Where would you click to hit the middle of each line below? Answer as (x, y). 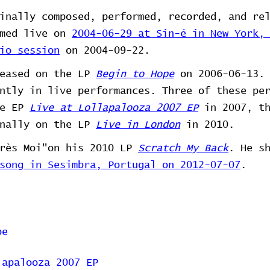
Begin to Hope (135, 74)
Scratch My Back (183, 149)
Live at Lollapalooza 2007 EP (114, 108)
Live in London (138, 125)
